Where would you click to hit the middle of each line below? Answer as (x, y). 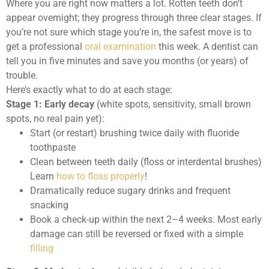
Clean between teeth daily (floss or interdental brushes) (146, 162)
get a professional (45, 47)
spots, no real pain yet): (55, 119)
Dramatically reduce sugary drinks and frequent (130, 191)
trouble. (22, 76)
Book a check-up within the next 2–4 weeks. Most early (146, 220)
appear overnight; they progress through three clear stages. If (134, 18)
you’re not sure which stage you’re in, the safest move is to (129, 32)
